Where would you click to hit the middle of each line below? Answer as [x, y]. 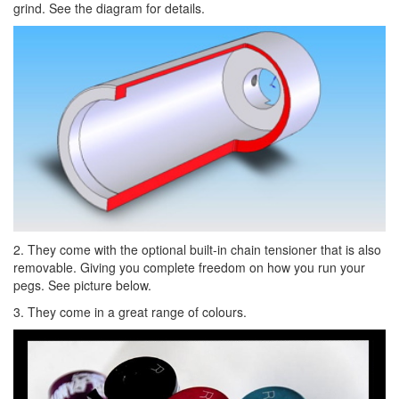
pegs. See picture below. [82, 285]
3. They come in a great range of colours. [130, 312]
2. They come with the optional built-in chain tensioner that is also [197, 250]
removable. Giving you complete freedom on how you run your [189, 268]
